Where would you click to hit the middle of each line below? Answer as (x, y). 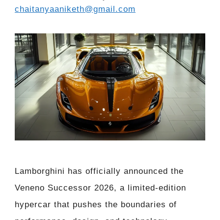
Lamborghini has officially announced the (99, 171)
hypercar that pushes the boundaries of (96, 204)
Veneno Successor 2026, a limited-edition (100, 188)
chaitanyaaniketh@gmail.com (75, 9)
